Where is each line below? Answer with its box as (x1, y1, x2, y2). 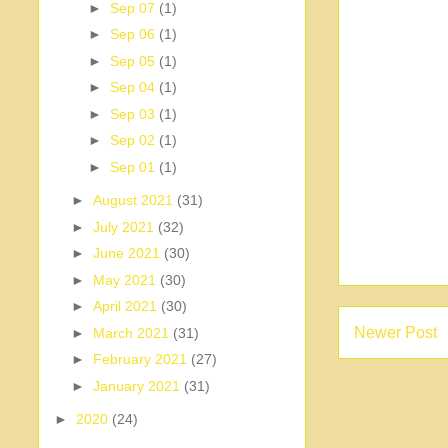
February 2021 (92, 351, 191, 368)
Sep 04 (109, 79, 159, 96)
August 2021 (92, 192, 177, 209)
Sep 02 (109, 132, 159, 149)
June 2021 (92, 245, 164, 262)
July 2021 (92, 218, 158, 235)
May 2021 (92, 271, 160, 288)
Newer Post (354, 323, 437, 341)
